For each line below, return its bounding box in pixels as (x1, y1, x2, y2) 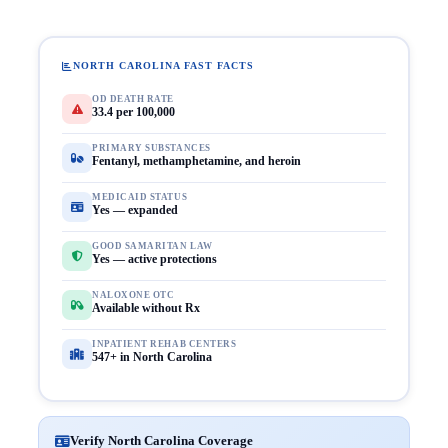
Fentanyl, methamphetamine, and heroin (92, 154, 301, 168)
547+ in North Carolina (92, 350, 212, 364)
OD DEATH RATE (92, 94, 175, 104)
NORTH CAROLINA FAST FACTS (73, 60, 254, 71)
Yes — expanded (92, 203, 178, 217)
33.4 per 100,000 (92, 105, 175, 119)
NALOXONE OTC (92, 290, 175, 300)
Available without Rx (92, 301, 200, 315)
